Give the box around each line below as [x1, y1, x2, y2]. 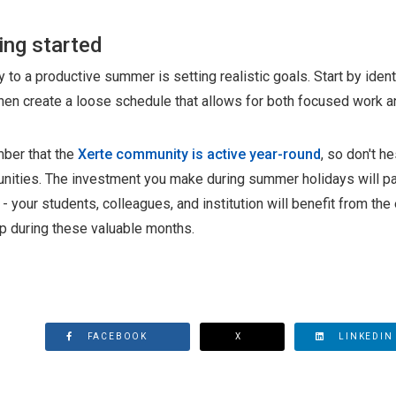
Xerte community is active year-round [78, 146, 321, 163]
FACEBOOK [87, 331, 148, 341]
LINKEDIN [339, 331, 393, 341]
